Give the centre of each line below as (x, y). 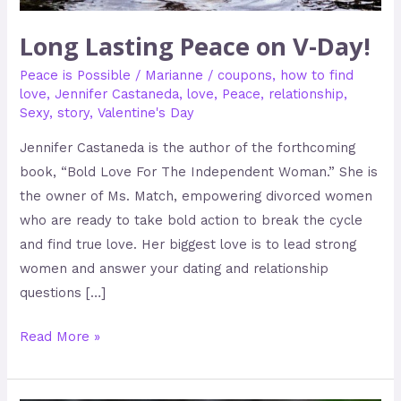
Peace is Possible (76, 76)
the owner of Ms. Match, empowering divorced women (196, 196)
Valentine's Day (146, 113)
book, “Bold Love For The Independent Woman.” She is (199, 172)
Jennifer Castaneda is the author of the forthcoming (188, 148)
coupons (245, 76)
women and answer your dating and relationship (175, 269)
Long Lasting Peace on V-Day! (196, 46)
